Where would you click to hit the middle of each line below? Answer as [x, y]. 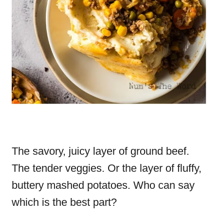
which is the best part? [64, 202]
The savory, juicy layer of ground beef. [100, 151]
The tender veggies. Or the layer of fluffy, [107, 168]
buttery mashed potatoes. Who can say [103, 185]
